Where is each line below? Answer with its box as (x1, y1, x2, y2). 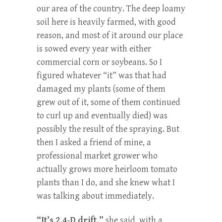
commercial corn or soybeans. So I (37, 56, 162, 67)
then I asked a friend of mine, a (37, 137, 151, 148)
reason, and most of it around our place (37, 30, 183, 41)
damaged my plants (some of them (37, 83, 166, 94)
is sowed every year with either (37, 43, 151, 54)
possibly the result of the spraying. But (37, 123, 179, 134)
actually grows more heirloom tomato (37, 164, 177, 174)
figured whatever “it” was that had (37, 70, 166, 81)
